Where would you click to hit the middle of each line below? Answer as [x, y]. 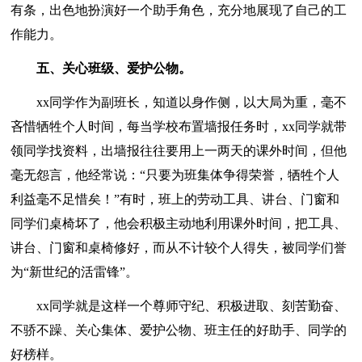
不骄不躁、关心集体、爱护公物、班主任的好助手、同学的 [179, 330]
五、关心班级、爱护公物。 [114, 68]
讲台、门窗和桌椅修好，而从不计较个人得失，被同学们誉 [179, 247]
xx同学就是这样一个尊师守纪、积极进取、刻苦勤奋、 [179, 305]
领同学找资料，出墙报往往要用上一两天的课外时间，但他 [179, 150]
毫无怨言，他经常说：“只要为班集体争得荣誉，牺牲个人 [175, 175]
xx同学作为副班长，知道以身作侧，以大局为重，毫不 [179, 102]
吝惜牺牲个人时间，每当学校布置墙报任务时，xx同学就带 [179, 126]
